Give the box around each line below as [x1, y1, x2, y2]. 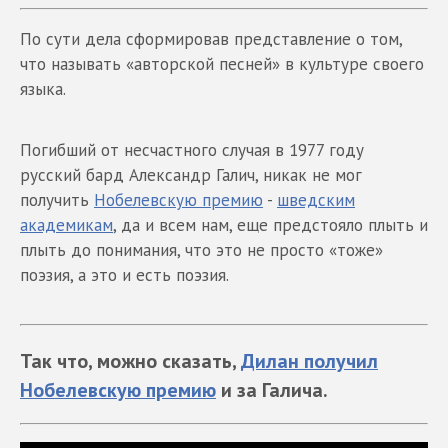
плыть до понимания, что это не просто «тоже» [20, 238, 383, 261]
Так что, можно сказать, [20, 347, 241, 373]
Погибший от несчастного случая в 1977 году [20, 138, 364, 161]
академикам [20, 213, 113, 236]
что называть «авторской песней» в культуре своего [20, 52, 424, 75]
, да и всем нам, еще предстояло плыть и [113, 213, 428, 236]
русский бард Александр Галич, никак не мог [20, 163, 362, 186]
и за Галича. [216, 376, 328, 402]
